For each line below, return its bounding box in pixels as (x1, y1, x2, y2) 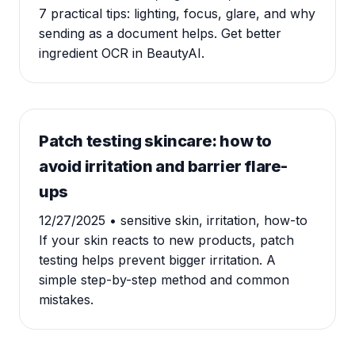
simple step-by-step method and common (39, 272, 289, 288)
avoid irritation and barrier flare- (39, 157, 288, 176)
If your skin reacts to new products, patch (39, 232, 294, 248)
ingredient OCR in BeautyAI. (39, 45, 204, 61)
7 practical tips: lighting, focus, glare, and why (39, 6, 315, 21)
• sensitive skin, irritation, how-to (109, 212, 307, 228)
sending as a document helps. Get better (39, 25, 281, 41)
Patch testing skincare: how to (39, 132, 273, 151)
